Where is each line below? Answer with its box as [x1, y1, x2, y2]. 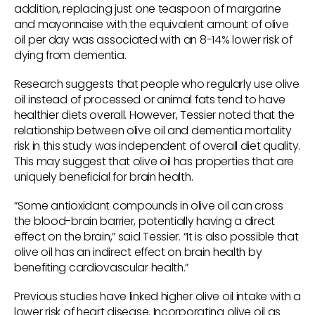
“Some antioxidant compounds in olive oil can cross [14, 198, 283, 214]
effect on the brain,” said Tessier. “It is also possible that [14, 229, 299, 245]
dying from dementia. [14, 47, 127, 64]
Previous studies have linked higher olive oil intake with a [14, 288, 302, 305]
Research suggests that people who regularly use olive [14, 76, 300, 93]
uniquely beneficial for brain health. [14, 169, 193, 186]
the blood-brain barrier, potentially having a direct [14, 213, 276, 230]
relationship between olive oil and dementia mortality [14, 122, 292, 139]
